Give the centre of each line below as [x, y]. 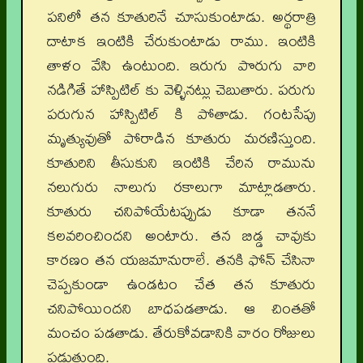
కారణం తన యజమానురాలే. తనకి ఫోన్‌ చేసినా [181, 260]
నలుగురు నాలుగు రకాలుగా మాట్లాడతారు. [181, 187]
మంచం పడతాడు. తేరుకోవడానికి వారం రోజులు [181, 333]
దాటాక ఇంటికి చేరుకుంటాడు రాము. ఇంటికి [181, 41]
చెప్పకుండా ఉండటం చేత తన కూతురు [181, 284]
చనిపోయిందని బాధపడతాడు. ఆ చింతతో [181, 308]
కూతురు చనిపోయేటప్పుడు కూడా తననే [181, 211]
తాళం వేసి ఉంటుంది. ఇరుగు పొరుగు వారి [181, 65]
